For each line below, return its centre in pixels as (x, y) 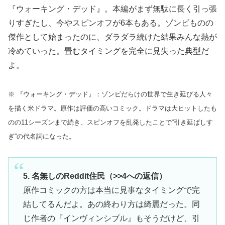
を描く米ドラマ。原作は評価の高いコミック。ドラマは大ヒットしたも (113, 108)
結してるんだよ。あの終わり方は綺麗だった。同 (111, 204)
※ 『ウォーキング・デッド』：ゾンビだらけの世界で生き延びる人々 (110, 94)
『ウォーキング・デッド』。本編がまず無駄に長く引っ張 (113, 9)
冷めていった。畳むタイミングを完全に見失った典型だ (108, 51)
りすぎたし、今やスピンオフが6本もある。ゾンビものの (111, 23)
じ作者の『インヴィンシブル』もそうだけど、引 (111, 218)
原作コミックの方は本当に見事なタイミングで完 (111, 190)
